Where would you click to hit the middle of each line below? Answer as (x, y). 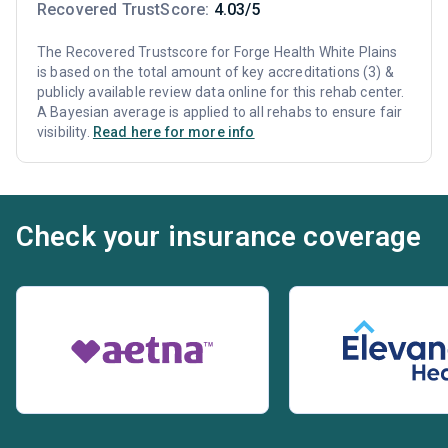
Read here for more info (173, 132)
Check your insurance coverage (219, 237)
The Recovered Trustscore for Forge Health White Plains (217, 52)
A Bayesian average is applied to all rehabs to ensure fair (220, 112)
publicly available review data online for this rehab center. (221, 92)
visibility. (65, 132)
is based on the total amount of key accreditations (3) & (215, 72)
